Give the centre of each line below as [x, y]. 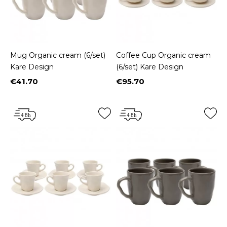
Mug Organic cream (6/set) [58, 55]
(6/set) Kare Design [150, 67]
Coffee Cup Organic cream [163, 55]
